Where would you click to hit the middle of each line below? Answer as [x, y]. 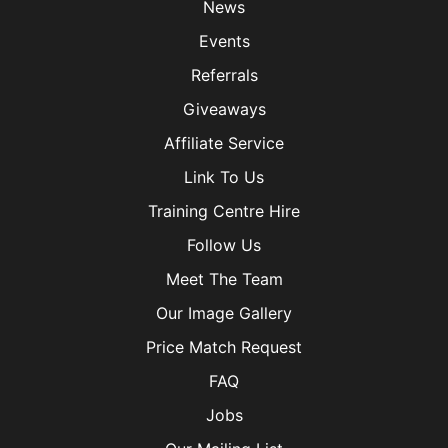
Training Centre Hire [224, 211]
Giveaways [224, 109]
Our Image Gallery [224, 313]
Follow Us [224, 245]
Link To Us [224, 177]
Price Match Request [224, 347]
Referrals [224, 75]
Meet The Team [224, 279]
